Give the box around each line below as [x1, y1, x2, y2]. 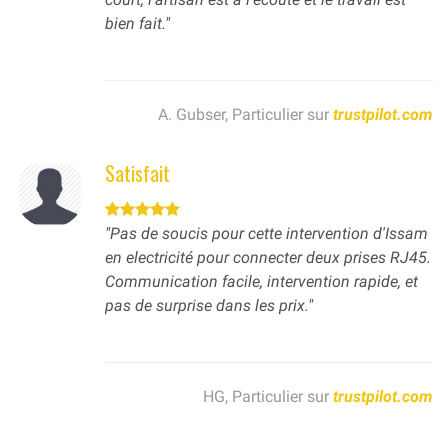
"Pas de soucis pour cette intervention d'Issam [105, 224, 428, 244]
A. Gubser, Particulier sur [158, 105, 333, 125]
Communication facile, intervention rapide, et [105, 272, 418, 292]
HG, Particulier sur [203, 387, 333, 407]
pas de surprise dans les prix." [105, 296, 313, 316]
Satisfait [105, 158, 170, 189]
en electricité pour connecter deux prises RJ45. [105, 248, 431, 268]
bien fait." [105, 14, 170, 34]
